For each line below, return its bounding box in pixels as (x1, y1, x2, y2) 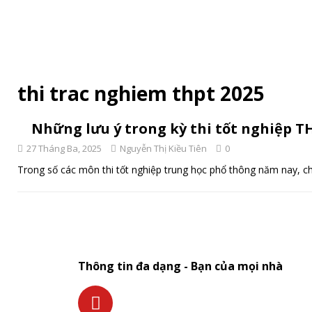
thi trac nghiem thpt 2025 (17, 80, 265, 107)
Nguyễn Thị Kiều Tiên (120, 142, 207, 155)
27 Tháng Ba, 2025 (26, 142, 102, 155)
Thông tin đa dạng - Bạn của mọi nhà (78, 258, 283, 274)
